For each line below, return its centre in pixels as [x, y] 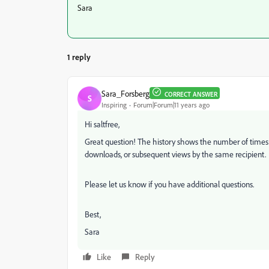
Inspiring [114, 104]
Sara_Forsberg [125, 93]
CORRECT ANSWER [191, 94]
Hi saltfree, [102, 124]
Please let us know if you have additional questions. [169, 184]
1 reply [79, 57]
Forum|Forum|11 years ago [171, 104]
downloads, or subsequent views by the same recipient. [175, 154]
